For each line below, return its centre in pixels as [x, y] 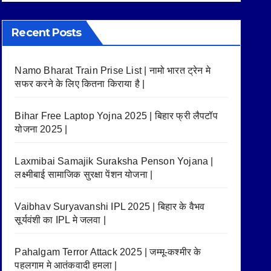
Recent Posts [47, 32]
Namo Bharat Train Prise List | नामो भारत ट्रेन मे [113, 70]
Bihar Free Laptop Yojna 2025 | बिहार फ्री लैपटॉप [116, 116]
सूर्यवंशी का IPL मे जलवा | [60, 220]
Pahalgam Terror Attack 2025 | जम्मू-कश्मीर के [108, 252]
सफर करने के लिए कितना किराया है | [80, 83]
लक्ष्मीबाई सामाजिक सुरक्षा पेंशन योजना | [84, 174]
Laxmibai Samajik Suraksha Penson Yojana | [114, 161]
